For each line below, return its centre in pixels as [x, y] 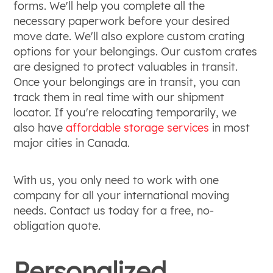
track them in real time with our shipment [119, 97]
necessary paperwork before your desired [122, 21]
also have [40, 127]
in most [230, 127]
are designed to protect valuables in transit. [126, 66]
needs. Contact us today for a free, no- [114, 210]
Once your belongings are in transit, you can [127, 82]
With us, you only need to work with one [116, 180]
